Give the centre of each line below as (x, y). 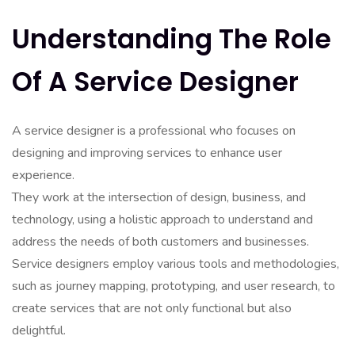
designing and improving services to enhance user (147, 153)
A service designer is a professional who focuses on (154, 131)
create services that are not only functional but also (152, 308)
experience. (43, 175)
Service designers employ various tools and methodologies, (176, 264)
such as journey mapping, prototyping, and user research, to (174, 286)
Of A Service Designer (155, 82)
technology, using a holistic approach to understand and (162, 219)
